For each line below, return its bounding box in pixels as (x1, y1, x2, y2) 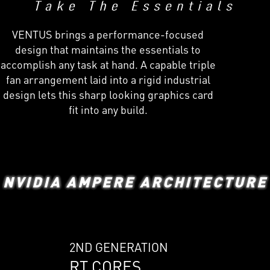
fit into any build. (68, 102, 148, 116)
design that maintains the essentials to (15, 42, 201, 56)
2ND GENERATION (69, 239, 169, 255)
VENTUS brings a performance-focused (12, 27, 204, 41)
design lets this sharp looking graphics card (2, 87, 213, 101)
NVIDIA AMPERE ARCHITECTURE (2, 172, 268, 192)
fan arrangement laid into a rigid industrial (5, 72, 210, 86)
